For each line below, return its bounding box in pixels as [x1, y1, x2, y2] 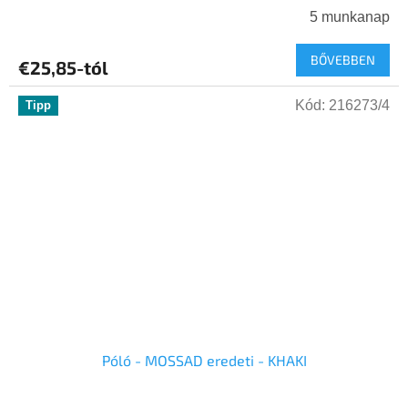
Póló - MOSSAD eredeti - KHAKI [101, 352, 307, 370]
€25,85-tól [18, 56, 108, 79]
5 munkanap [310, 9, 390, 25]
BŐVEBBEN [311, 52, 375, 68]
